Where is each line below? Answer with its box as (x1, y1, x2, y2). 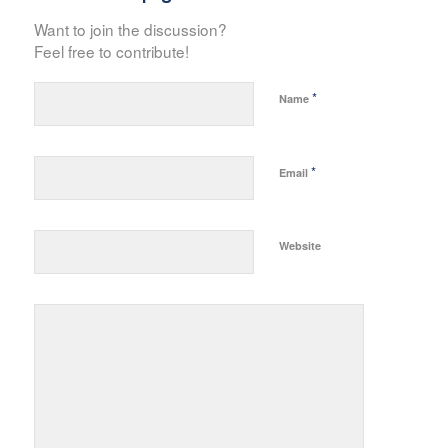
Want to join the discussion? (33, 17, 227, 40)
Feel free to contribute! (33, 39, 189, 62)
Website (278, 237, 321, 253)
